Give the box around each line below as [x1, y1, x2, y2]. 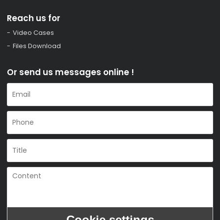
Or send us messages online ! [7, 66, 135, 79]
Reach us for [7, 12, 61, 24]
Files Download [13, 41, 61, 51]
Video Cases [13, 28, 55, 38]
